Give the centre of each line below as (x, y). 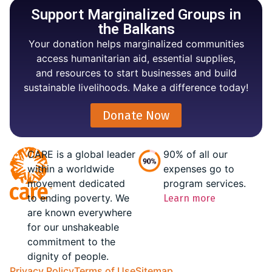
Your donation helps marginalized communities (136, 43)
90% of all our (196, 155)
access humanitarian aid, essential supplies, (136, 58)
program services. (205, 184)
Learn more (190, 199)
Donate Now (136, 116)
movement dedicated (76, 184)
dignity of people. (68, 257)
